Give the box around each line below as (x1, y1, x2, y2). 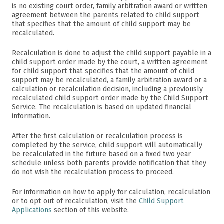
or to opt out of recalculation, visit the (12, 197, 139, 205)
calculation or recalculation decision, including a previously (12, 85, 203, 93)
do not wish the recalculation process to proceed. (12, 168, 174, 176)
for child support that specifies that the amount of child (12, 67, 194, 75)
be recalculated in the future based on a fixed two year (12, 150, 191, 158)
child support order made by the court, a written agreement (12, 58, 208, 66)
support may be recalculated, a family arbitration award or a (12, 76, 207, 84)
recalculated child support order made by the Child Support (12, 94, 208, 102)
